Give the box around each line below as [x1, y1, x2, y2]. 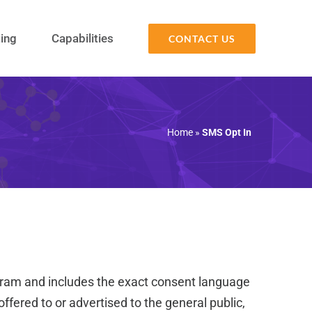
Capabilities [52, 31, 114, 45]
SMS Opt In [202, 127, 251, 138]
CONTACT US [169, 32, 236, 45]
